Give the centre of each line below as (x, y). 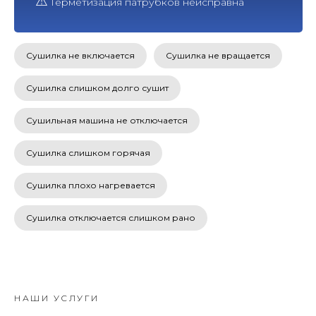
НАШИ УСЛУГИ (57, 298)
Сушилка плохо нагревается (91, 185)
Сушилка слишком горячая (88, 152)
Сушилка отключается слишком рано (111, 217)
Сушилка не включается (80, 55)
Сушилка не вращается (218, 55)
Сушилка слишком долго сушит (97, 87)
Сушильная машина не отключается (107, 120)
